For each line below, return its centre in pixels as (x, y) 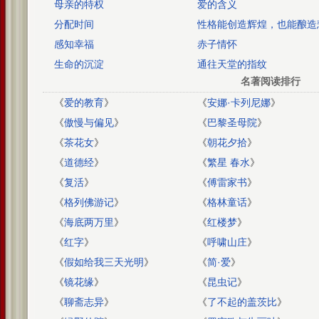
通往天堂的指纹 (232, 64)
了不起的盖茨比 (242, 302)
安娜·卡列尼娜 (239, 103)
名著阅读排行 (271, 81)
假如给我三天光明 (104, 262)
